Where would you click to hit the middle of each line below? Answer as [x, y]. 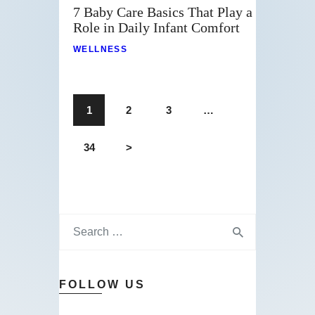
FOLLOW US [102, 285]
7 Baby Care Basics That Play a [163, 12]
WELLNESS [101, 50]
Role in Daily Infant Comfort [156, 28]
